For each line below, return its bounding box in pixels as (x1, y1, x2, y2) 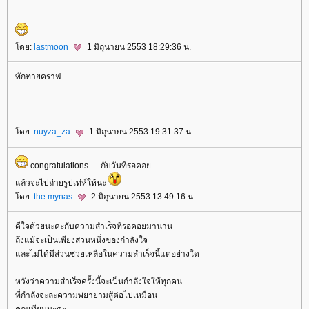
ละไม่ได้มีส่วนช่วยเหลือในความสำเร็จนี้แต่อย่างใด (15, 248, 199, 259)
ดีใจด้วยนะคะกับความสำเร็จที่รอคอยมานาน (15, 221, 172, 231)
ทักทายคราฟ (15, 72, 61, 82)
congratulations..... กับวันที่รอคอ (28, 160, 151, 170)
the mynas (34, 191, 74, 201)
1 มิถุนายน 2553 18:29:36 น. (85, 41, 191, 52)
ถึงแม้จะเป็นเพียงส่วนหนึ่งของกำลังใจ (15, 235, 148, 245)
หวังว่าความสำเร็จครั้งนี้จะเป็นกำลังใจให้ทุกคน (15, 276, 182, 286)
